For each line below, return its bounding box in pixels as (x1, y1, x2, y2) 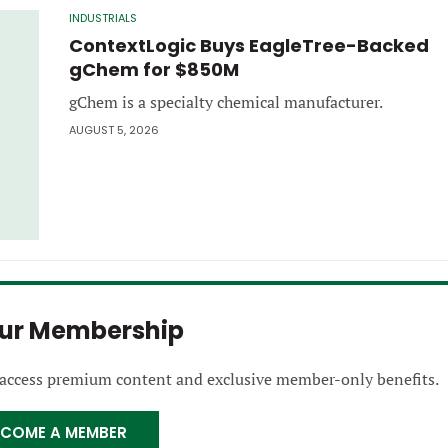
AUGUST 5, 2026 (69, 121, 159, 138)
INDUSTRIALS (69, 9, 137, 26)
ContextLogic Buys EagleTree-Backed (69, 32, 429, 58)
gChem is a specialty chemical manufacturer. (69, 90, 383, 113)
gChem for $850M (69, 56, 239, 82)
